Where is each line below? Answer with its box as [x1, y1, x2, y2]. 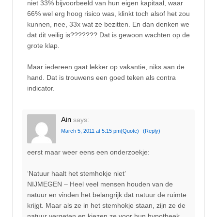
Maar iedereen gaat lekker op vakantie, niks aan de [27, 63, 185, 71]
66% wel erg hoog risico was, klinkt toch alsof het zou [27, 9, 190, 17]
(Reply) [143, 127, 160, 134]
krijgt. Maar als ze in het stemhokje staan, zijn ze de [27, 201, 186, 210]
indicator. [27, 84, 55, 93]
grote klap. [27, 41, 60, 49]
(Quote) [121, 127, 139, 134]
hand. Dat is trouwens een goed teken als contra [27, 74, 176, 82]
